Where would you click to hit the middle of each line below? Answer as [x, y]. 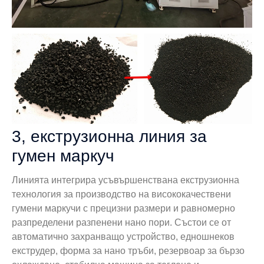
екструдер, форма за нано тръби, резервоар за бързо [128, 251]
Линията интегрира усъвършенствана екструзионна [126, 180]
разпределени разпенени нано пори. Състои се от [121, 223]
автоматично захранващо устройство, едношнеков [123, 237]
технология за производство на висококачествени [121, 194]
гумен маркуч [63, 156]
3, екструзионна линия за [109, 137]
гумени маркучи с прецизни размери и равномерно [123, 209]
